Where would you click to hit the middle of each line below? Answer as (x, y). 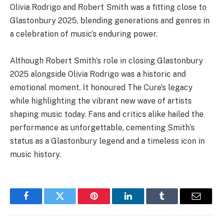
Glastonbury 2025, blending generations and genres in (110, 20)
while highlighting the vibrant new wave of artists (101, 101)
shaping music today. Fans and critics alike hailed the (107, 114)
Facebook (42, 203)
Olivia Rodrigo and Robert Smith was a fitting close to (108, 7)
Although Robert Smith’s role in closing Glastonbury (107, 60)
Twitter (72, 203)
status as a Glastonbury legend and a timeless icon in (107, 141)
